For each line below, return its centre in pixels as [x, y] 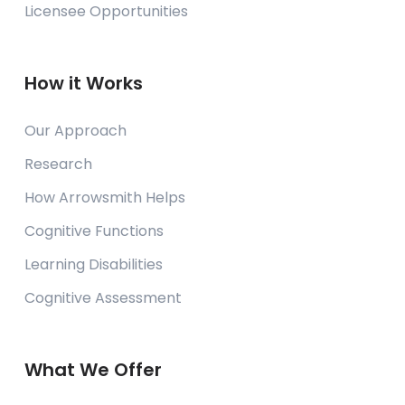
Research [58, 165]
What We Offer [93, 370]
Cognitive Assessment [103, 298]
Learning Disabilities [93, 265]
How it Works [83, 84]
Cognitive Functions [94, 231]
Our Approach [75, 131]
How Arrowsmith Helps [104, 198]
